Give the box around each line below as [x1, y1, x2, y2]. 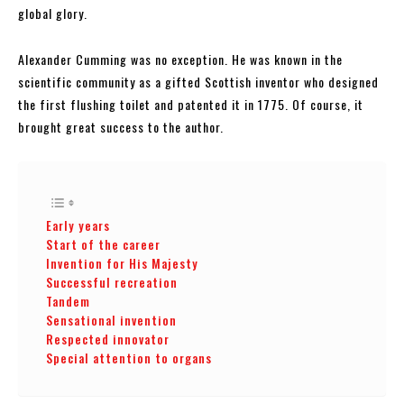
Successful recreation [46, 272, 178, 291]
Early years [46, 216, 110, 234]
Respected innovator [46, 329, 170, 348]
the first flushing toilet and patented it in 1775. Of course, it [18, 94, 363, 114]
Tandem [46, 291, 90, 310]
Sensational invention [46, 310, 177, 329]
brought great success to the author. [18, 116, 224, 136]
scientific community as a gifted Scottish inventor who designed [18, 71, 379, 91]
